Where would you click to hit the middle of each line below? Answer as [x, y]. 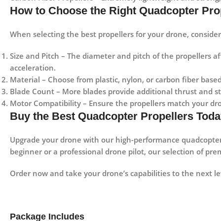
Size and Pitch [35, 56]
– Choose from [68, 80]
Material [25, 80]
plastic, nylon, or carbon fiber [147, 80]
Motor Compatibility [45, 103]
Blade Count [32, 92]
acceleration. [33, 68]
